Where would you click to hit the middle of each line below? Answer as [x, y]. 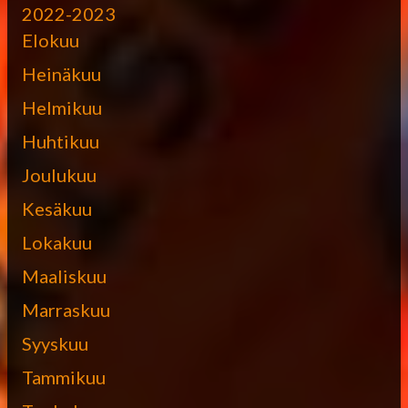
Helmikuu [62, 107]
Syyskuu [55, 343]
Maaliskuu [64, 275]
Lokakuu [57, 242]
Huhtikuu [61, 141]
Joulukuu [59, 174]
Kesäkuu [57, 208]
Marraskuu [66, 309]
